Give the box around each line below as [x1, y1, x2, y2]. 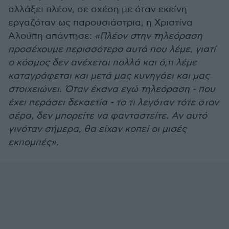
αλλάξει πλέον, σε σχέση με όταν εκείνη [8, 4, 187, 15]
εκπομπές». [8, 137, 59, 148]
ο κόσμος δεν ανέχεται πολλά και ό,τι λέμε [8, 57, 197, 68]
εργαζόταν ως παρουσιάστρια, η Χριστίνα [8, 17, 193, 28]
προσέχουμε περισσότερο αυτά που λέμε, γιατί [8, 44, 216, 55]
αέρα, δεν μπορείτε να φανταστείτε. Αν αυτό [8, 110, 207, 121]
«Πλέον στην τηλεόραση [95, 31, 202, 41]
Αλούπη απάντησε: [8, 31, 95, 41]
